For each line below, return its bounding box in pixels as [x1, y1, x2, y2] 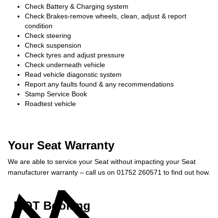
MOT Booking [14, 199, 91, 212]
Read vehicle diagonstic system [25, 71, 122, 78]
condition [25, 22, 53, 30]
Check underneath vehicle [25, 61, 105, 69]
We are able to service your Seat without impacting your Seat [8, 158, 196, 165]
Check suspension [25, 41, 81, 49]
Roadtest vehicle [25, 100, 76, 108]
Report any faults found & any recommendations [25, 80, 174, 88]
